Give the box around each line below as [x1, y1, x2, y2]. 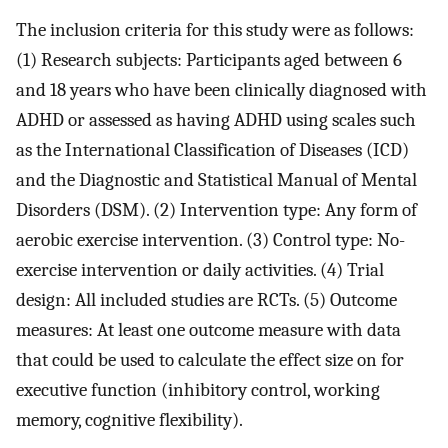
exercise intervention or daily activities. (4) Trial [16, 259, 384, 282]
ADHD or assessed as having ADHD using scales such [16, 109, 416, 132]
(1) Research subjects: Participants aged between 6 [16, 49, 402, 72]
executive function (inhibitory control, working [16, 379, 380, 402]
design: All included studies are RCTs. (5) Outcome [16, 289, 397, 312]
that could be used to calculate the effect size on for [16, 349, 404, 372]
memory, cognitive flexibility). [16, 409, 243, 432]
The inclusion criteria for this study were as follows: [16, 19, 414, 42]
